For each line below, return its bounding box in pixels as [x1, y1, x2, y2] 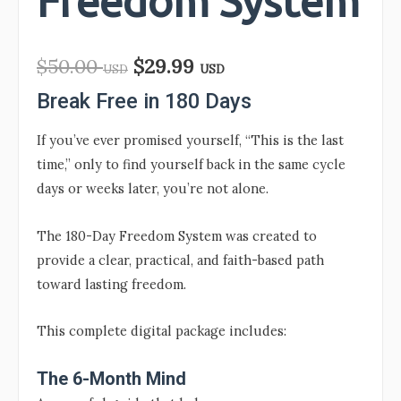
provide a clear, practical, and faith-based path [37, 251, 324, 269]
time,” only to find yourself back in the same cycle [37, 156, 346, 174]
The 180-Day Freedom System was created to [37, 226, 317, 244]
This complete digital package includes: [37, 322, 286, 340]
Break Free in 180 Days [37, 88, 252, 114]
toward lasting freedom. [37, 275, 186, 293]
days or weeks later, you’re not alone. [37, 180, 269, 198]
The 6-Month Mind [37, 367, 186, 389]
